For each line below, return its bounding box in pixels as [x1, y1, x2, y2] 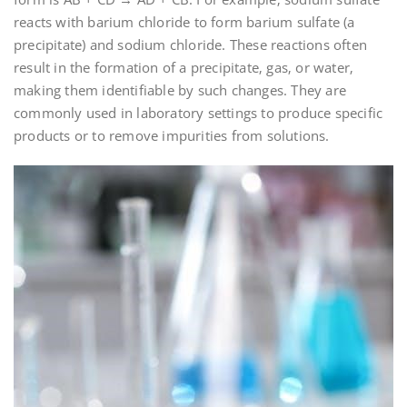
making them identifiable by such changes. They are [14, 81, 347, 100]
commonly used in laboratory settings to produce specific [14, 104, 383, 123]
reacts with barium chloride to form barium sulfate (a [14, 13, 355, 32]
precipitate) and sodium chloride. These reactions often [14, 35, 368, 55]
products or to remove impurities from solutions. [14, 126, 330, 145]
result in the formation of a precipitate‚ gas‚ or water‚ [14, 58, 354, 77]
